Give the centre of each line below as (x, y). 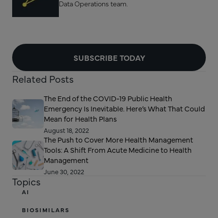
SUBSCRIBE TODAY (109, 57)
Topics (26, 182)
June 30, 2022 (64, 172)
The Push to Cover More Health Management (118, 140)
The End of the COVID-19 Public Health (108, 98)
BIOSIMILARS (46, 210)
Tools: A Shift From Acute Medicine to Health (118, 150)
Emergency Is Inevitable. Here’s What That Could (124, 109)
